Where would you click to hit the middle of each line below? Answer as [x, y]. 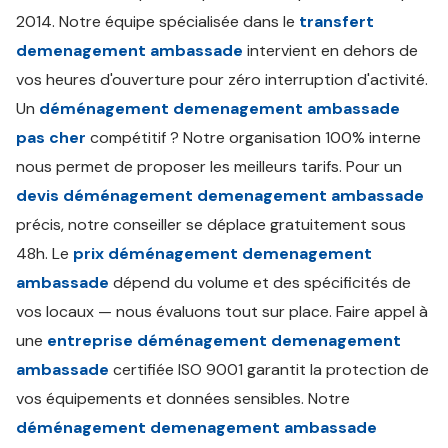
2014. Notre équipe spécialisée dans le [157, 21]
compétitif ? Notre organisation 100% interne [253, 137]
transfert [336, 21]
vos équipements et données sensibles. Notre [183, 398]
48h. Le [44, 253]
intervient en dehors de [330, 50]
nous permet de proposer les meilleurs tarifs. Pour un [209, 166]
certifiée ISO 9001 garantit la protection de [269, 369]
